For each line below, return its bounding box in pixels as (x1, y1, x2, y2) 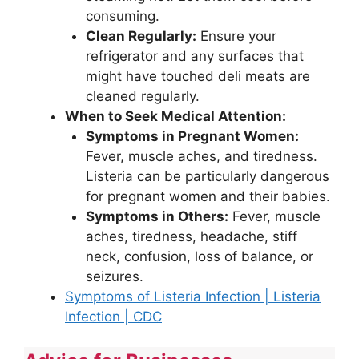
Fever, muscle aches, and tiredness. (85, 147, 317, 164)
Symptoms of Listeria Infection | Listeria (65, 288, 321, 305)
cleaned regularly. (85, 87, 200, 104)
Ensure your (196, 27, 276, 44)
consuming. (85, 7, 159, 24)
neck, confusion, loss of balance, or (85, 248, 313, 264)
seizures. (85, 268, 143, 284)
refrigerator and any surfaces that (85, 47, 304, 64)
